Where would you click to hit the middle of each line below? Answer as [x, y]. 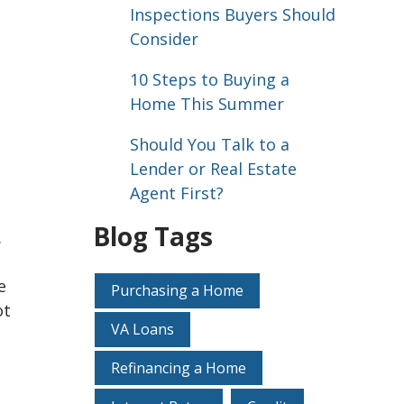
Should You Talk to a [209, 145]
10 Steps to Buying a [209, 80]
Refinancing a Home [179, 367]
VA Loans [142, 330]
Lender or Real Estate [213, 169]
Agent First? [176, 193]
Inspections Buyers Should [232, 15]
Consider [164, 39]
